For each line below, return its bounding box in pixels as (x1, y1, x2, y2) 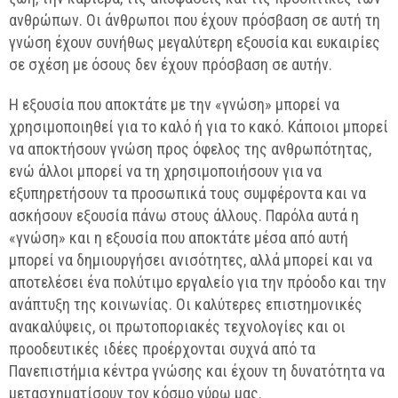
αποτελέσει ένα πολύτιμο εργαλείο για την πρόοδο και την (9, 273, 386, 291)
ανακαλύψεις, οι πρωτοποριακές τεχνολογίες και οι (9, 317, 346, 336)
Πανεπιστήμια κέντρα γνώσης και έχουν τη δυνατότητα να (9, 362, 385, 380)
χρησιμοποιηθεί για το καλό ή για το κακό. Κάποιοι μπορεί (9, 117, 388, 136)
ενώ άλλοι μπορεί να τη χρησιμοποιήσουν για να (9, 162, 322, 180)
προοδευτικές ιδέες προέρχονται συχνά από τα (9, 339, 315, 358)
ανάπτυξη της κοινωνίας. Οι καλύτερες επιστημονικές (9, 295, 362, 314)
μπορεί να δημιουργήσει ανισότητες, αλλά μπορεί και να (9, 251, 372, 269)
